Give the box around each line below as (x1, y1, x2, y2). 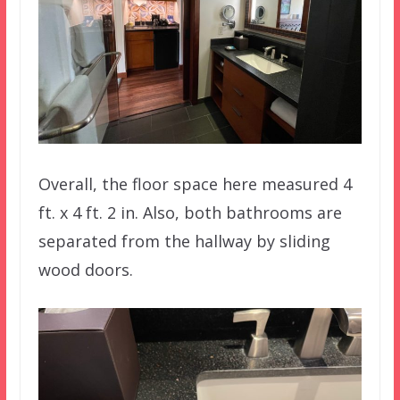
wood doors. (37, 259, 133, 281)
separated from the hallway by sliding (37, 230, 330, 253)
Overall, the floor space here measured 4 (37, 173, 352, 196)
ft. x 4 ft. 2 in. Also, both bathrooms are (37, 202, 342, 224)
